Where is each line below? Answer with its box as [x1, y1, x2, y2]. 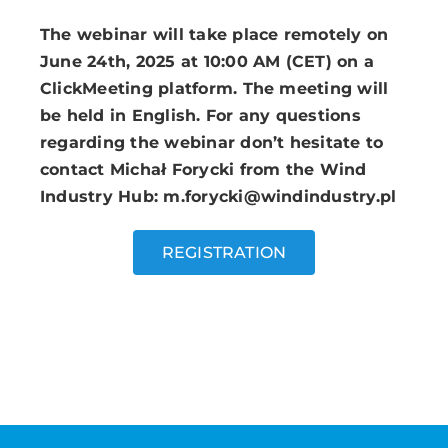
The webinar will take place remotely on [39, 25, 389, 45]
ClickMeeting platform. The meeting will [39, 79, 389, 99]
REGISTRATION [161, 243, 287, 263]
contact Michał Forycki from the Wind [39, 160, 367, 180]
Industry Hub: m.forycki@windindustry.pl [39, 187, 397, 207]
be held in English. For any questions [39, 106, 361, 126]
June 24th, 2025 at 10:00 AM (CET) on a [39, 52, 375, 72]
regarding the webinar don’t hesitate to [39, 133, 384, 153]
